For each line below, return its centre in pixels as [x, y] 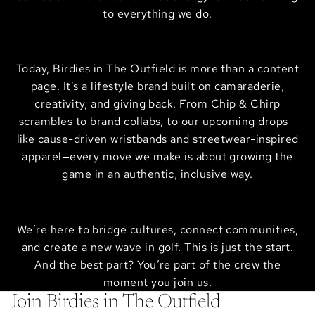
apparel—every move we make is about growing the [157, 157]
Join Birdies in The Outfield [116, 302]
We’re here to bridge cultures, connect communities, [157, 229]
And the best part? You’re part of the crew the [157, 264]
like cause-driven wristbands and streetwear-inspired [157, 139]
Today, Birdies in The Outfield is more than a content [157, 69]
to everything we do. [157, 13]
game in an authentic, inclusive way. [157, 174]
